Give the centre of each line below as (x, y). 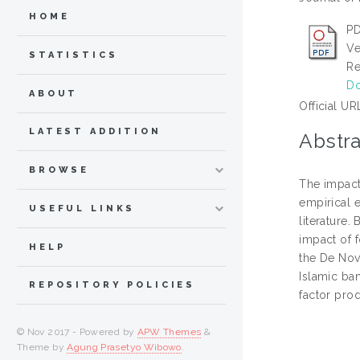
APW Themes (169, 332)
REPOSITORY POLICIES (112, 285)
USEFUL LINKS (82, 208)
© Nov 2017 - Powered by (77, 332)
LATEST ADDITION (95, 132)
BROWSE (59, 170)
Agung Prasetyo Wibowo (124, 348)
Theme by (42, 348)
